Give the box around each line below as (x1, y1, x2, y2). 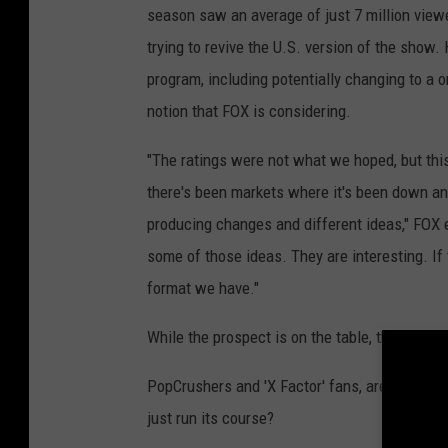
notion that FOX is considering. (147, 101, 351, 122)
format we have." (147, 278, 259, 299)
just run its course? (147, 408, 274, 429)
